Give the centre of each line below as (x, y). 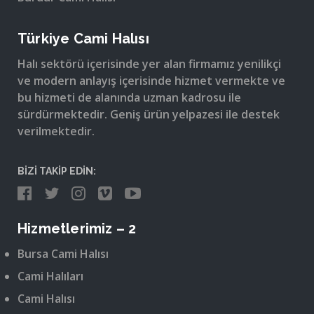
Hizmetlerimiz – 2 (77, 229)
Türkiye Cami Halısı (83, 39)
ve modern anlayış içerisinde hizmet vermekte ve (151, 81)
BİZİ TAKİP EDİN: (57, 171)
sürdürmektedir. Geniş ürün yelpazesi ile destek (149, 115)
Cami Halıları (50, 277)
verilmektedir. (56, 131)
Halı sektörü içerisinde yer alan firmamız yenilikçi (149, 64)
